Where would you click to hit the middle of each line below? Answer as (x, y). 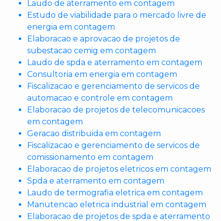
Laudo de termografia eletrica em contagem (115, 193)
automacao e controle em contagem (100, 98)
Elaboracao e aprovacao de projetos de (104, 39)
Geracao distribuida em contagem (94, 134)
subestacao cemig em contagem (92, 51)
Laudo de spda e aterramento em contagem (115, 63)
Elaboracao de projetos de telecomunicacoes (116, 110)
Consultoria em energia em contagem (102, 74)
